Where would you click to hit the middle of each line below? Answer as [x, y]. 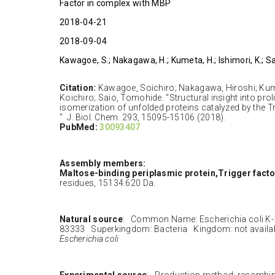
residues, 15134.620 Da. [108, 183]
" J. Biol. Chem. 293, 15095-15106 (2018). [143, 117]
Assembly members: [103, 163]
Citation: [78, 87]
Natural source [91, 219]
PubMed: [80, 127]
